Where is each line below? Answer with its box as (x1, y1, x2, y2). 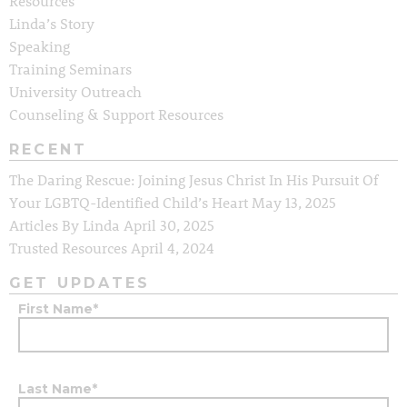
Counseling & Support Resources (9, 104, 223, 124)
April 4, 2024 (131, 237, 214, 257)
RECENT (9, 140, 88, 158)
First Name (18, 300, 93, 317)
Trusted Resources (9, 237, 127, 257)
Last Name (18, 380, 92, 397)
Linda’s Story (9, 13, 94, 33)
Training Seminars (9, 58, 132, 78)
